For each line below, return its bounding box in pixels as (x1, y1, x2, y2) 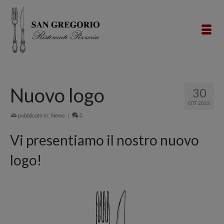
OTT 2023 (188, 100, 210, 106)
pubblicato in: (16, 111, 51, 119)
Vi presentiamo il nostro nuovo (10, 131, 199, 148)
